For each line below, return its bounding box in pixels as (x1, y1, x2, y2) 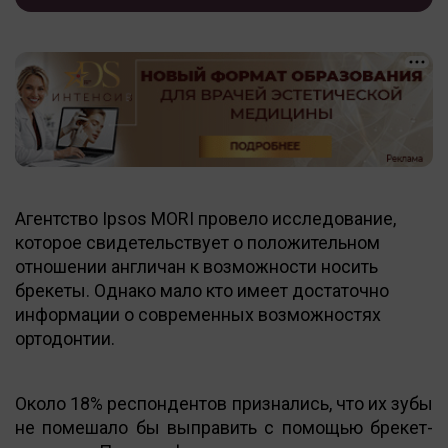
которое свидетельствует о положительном (15, 231, 380, 253)
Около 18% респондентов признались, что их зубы (15, 392, 433, 414)
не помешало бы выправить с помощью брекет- (15, 416, 433, 438)
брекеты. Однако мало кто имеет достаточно (15, 279, 389, 301)
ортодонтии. (15, 327, 115, 349)
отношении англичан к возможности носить (15, 255, 378, 277)
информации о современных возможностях (15, 303, 381, 325)
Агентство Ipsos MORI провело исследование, (15, 207, 396, 229)
